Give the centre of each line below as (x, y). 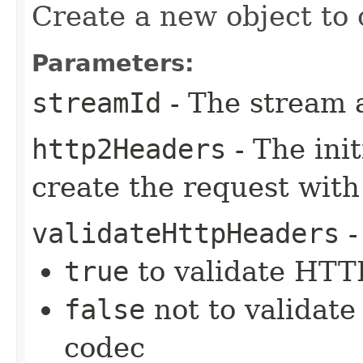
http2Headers (129, 149)
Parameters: (113, 63)
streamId (96, 102)
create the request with (196, 187)
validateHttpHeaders (186, 233)
